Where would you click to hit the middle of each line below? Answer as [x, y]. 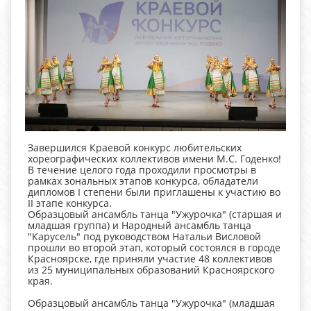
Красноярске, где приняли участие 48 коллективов [150, 259]
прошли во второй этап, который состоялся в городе [154, 248]
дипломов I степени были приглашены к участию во [154, 192]
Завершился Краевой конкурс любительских [135, 148]
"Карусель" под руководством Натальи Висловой [144, 237]
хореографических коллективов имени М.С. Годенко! [154, 159]
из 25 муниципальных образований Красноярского [151, 270]
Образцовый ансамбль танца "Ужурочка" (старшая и [155, 215]
